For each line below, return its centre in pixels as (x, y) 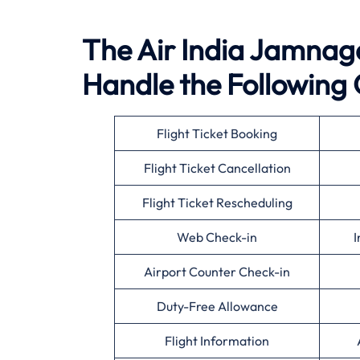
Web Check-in (217, 237)
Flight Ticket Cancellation (217, 168)
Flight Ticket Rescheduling (217, 203)
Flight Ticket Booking (217, 134)
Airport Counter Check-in (217, 272)
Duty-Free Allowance (217, 307)
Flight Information (217, 341)
